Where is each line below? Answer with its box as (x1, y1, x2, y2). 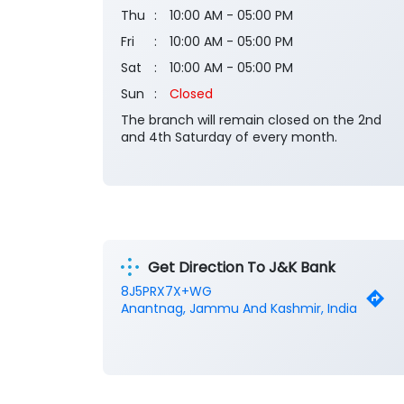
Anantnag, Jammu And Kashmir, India (121, 299, 357, 318)
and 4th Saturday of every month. (121, 128, 337, 147)
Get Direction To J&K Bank (148, 256, 335, 278)
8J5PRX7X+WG (121, 282, 212, 301)
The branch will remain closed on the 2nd (121, 111, 381, 130)
